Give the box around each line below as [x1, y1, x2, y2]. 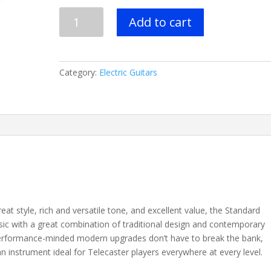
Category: [59, 66, 100, 78]
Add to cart [128, 13, 192, 30]
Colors [59, 91, 85, 103]
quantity [59, 146, 91, 158]
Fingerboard [59, 132, 106, 145]
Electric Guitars [99, 66, 158, 78]
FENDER [59, 7, 93, 19]
